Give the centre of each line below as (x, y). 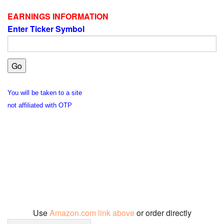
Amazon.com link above (93, 212)
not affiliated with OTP (40, 105)
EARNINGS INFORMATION (59, 16)
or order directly (164, 212)
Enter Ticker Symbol (47, 29)
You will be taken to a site (45, 92)
